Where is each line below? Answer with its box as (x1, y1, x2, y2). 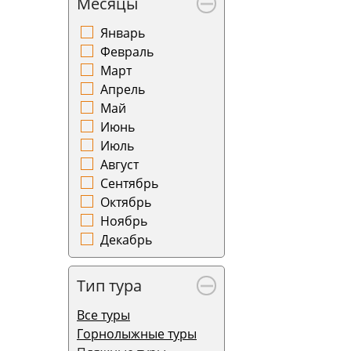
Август (100, 156, 139, 173)
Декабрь (100, 231, 152, 248)
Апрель (100, 81, 145, 98)
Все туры (77, 306, 130, 324)
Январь (100, 24, 145, 42)
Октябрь (100, 194, 151, 211)
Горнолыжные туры (77, 325, 197, 342)
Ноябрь (100, 212, 147, 230)
